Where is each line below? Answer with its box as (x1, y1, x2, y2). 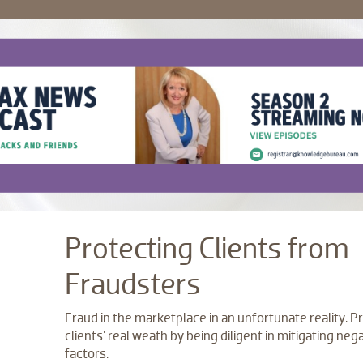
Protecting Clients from (64, 232, 349, 266)
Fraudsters (64, 267, 201, 301)
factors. (64, 345, 109, 361)
